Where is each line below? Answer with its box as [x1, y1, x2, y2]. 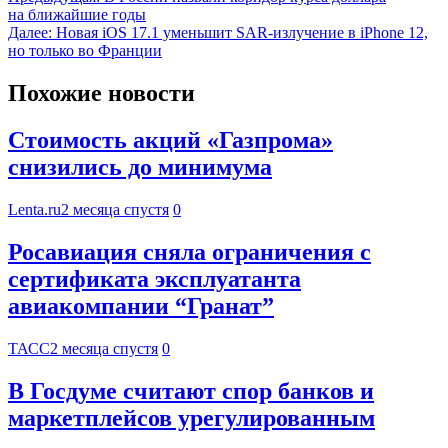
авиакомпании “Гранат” [8, 292, 274, 319]
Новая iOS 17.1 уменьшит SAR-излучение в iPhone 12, [56, 24, 428, 42]
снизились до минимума [8, 154, 272, 181]
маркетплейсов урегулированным [8, 404, 375, 431]
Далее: [8, 24, 52, 42]
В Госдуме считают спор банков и [8, 377, 374, 404]
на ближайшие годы [8, 6, 146, 24]
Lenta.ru [8, 200, 61, 218]
